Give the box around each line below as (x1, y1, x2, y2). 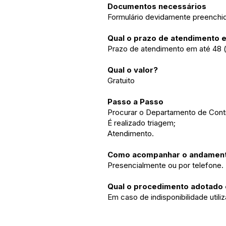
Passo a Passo (107, 97, 163, 106)
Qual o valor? (107, 65, 158, 75)
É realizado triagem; (107, 118, 176, 128)
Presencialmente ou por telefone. (107, 160, 223, 170)
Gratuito (107, 76, 135, 85)
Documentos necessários (107, 2, 206, 11)
